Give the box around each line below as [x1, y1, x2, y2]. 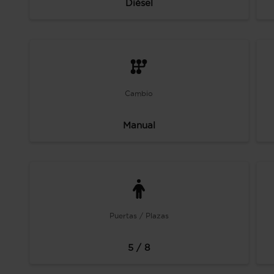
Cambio [125, 89, 154, 97]
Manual [122, 120, 155, 130]
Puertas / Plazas [109, 212, 169, 220]
